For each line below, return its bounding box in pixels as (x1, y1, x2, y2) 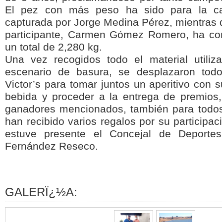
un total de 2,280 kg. (5, 41, 102, 53)
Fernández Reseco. (5, 140, 98, 152)
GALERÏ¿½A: (5, 185, 77, 199)
